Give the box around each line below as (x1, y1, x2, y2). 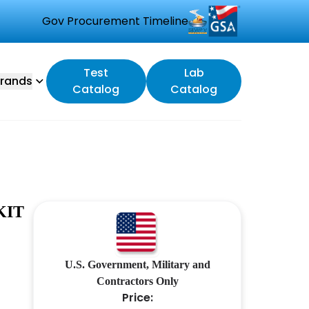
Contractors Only (96, 275, 179, 287)
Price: (121, 290, 153, 306)
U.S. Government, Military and (64, 259, 210, 270)
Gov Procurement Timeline (42, 13, 188, 29)
